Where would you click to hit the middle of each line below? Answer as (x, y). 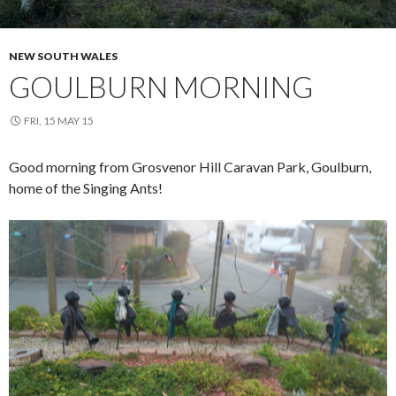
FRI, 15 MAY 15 (59, 121)
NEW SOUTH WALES (63, 57)
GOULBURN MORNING (161, 87)
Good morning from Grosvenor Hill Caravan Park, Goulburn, (190, 167)
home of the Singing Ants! (86, 188)
